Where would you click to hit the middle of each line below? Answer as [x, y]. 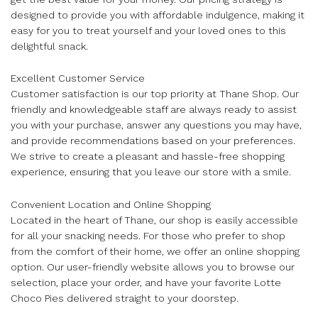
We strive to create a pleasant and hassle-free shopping [148, 157]
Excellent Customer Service [78, 78]
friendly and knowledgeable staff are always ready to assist [154, 110]
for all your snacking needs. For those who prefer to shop [148, 236]
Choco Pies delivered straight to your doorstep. [125, 298]
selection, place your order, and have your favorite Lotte [146, 283]
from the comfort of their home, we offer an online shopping [155, 252]
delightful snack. [49, 46]
